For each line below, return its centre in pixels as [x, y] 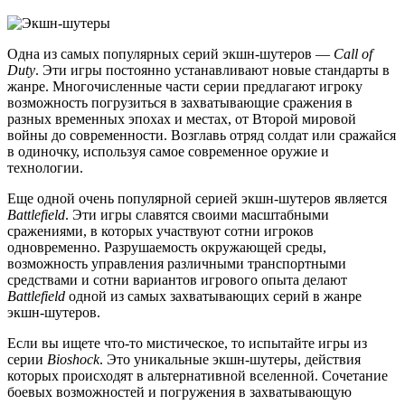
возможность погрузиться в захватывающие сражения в [180, 103]
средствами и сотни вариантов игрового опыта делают [177, 280]
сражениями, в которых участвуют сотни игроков [160, 231]
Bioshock [73, 360]
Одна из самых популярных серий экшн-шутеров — [170, 54]
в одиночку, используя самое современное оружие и [168, 152]
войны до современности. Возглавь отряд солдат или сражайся [202, 136]
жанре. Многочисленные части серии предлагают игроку [185, 87]
